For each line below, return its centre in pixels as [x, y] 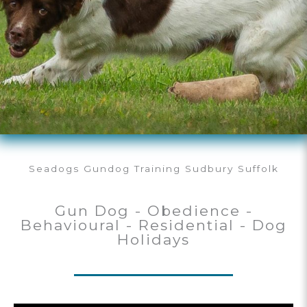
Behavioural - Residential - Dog [153, 225]
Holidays [153, 240]
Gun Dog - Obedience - [153, 211]
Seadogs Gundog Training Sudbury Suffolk [153, 169]
